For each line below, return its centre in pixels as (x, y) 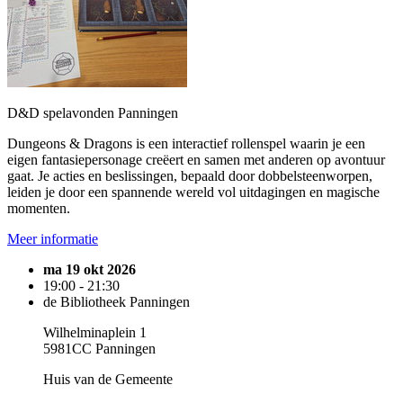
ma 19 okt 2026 (90, 269)
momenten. (39, 208)
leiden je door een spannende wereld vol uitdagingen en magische (193, 192)
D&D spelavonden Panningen (93, 113)
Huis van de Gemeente (108, 379)
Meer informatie (53, 239)
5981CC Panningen (99, 349)
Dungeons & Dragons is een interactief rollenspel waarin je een (186, 143)
